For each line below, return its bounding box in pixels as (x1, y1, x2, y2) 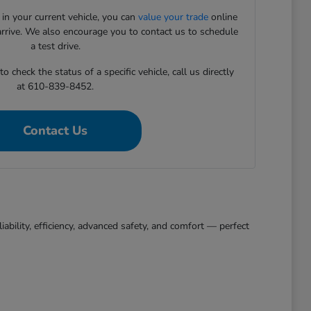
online (208, 10, 238, 24)
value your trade (138, 10, 209, 24)
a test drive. (30, 40, 81, 53)
